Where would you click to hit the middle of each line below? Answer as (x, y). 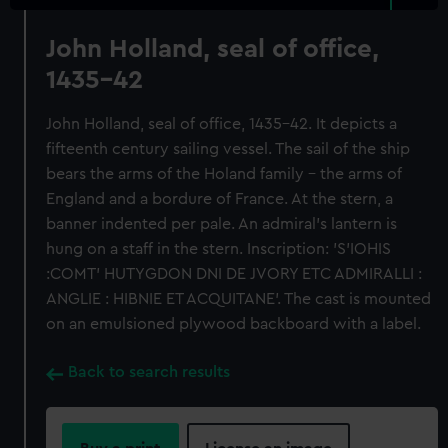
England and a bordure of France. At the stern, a (220, 199)
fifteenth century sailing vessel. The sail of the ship (228, 149)
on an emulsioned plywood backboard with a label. (234, 324)
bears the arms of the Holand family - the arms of (224, 174)
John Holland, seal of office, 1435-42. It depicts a (222, 124)
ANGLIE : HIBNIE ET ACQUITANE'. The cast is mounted (239, 299)
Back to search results (149, 372)
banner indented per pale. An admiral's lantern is (222, 224)
